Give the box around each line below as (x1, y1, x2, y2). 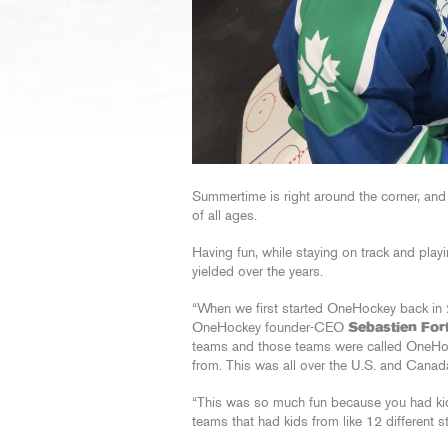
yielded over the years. (192, 265, 323, 279)
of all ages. (192, 209, 257, 223)
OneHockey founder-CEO (192, 321, 348, 335)
